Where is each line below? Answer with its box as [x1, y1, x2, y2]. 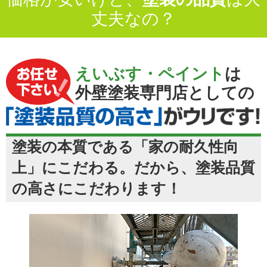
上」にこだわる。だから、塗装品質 [12, 159, 255, 176]
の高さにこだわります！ [12, 179, 181, 197]
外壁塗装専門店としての [74, 84, 254, 103]
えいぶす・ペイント [74, 65, 225, 83]
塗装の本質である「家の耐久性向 [12, 138, 238, 155]
